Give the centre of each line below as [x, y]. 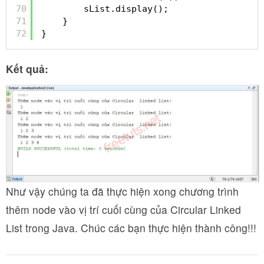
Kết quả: [27, 69]
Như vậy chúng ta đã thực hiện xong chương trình [122, 191]
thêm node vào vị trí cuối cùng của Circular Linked [123, 209]
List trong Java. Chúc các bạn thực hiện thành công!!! [131, 227]
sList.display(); [126, 9]
